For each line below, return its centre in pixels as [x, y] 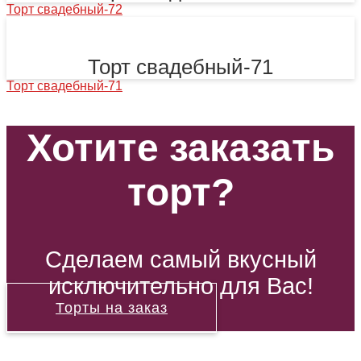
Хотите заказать [180, 148]
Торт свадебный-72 [64, 10]
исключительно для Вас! [180, 286]
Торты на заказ [112, 308]
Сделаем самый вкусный [180, 260]
